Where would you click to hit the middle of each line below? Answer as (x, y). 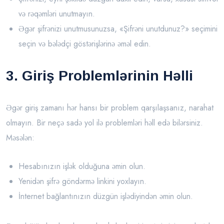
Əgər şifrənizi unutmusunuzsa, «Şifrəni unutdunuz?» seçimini (118, 29)
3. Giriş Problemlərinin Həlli (99, 76)
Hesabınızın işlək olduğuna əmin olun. (82, 166)
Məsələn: (20, 138)
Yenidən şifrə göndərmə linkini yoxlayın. (82, 181)
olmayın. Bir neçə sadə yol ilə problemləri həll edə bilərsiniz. (104, 123)
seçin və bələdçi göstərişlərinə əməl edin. (85, 44)
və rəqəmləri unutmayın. (57, 14)
